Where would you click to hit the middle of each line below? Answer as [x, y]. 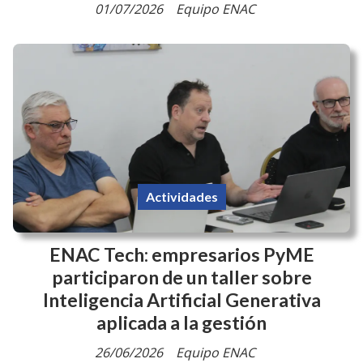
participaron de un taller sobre [181, 278]
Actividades [181, 196]
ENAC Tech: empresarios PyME [181, 255]
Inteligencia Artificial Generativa [181, 300]
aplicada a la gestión [181, 323]
